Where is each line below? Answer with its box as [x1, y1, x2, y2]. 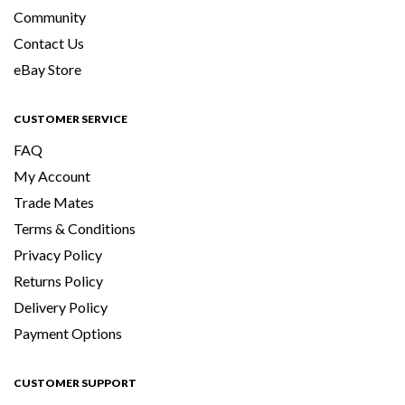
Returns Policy [14, 272, 103, 290]
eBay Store [14, 61, 81, 79]
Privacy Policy [14, 246, 102, 264]
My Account [14, 167, 90, 185]
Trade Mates [14, 193, 94, 212]
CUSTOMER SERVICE [14, 112, 127, 127]
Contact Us [14, 34, 84, 52]
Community [14, 8, 86, 26]
